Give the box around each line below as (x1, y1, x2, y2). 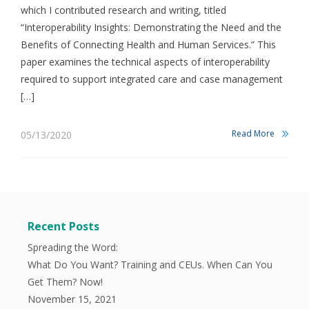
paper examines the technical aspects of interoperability (21, 55, 270, 68)
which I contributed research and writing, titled (21, 3, 226, 17)
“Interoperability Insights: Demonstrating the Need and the (21, 21, 281, 34)
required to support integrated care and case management (21, 72, 283, 86)
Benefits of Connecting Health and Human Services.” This (21, 38, 276, 51)
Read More (232, 128, 275, 139)
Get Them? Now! (28, 275, 103, 288)
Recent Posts (28, 219, 99, 234)
